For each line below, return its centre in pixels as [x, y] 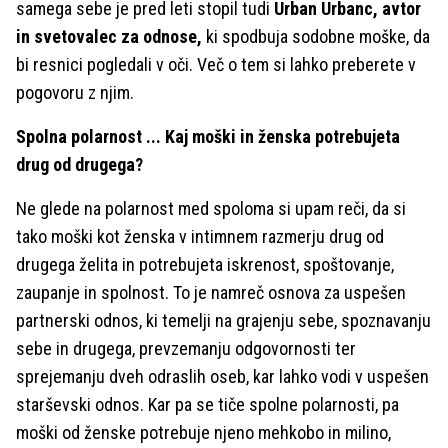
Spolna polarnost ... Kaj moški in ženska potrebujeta [208, 136]
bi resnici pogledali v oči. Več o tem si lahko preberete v [216, 64]
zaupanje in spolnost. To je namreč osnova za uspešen [211, 292]
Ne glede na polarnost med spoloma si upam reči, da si [211, 208]
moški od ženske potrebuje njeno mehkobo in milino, [203, 432]
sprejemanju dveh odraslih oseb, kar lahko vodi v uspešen [222, 376]
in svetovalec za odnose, [109, 36]
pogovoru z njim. [77, 92]
